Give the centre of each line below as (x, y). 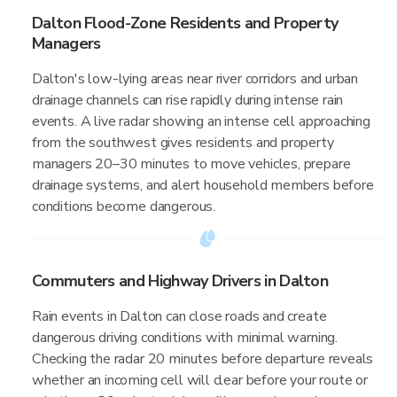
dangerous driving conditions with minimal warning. (185, 338)
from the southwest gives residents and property (183, 143)
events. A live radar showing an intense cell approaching (201, 121)
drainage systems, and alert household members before (203, 185)
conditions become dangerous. (124, 206)
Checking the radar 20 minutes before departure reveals (203, 359)
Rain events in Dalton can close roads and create (179, 316)
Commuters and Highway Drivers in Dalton (180, 281)
